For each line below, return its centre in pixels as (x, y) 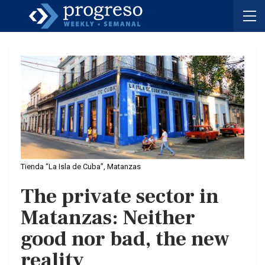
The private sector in (120, 197)
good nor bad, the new (125, 240)
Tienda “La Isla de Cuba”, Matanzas (81, 167)
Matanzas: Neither (108, 218)
